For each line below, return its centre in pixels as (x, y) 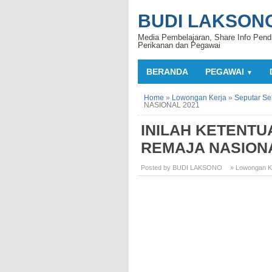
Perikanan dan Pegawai (179, 45)
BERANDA (167, 72)
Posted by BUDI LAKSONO (182, 168)
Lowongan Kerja (199, 98)
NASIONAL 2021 (172, 105)
